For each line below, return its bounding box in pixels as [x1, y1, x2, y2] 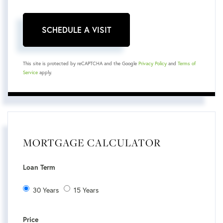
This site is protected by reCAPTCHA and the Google [23, 60, 138, 67]
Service [23, 69, 38, 76]
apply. [38, 69, 52, 76]
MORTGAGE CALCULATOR [23, 135, 161, 150]
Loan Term [23, 163, 55, 172]
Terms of [178, 60, 196, 67]
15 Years [74, 185, 99, 195]
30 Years [33, 185, 59, 195]
